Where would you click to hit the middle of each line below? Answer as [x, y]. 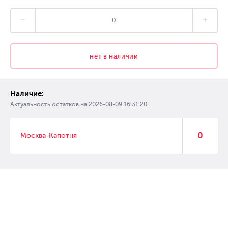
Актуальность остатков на [49, 104]
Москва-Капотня [49, 136]
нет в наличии [114, 56]
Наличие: [27, 94]
